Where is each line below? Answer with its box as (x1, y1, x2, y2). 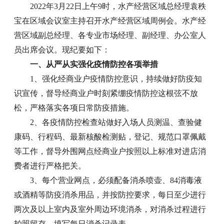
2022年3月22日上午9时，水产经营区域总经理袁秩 (30, 2, 206, 11)
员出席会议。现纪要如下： (14, 45, 110, 54)
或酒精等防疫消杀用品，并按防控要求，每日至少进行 (14, 190, 206, 199)
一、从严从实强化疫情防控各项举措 (30, 60, 158, 69)
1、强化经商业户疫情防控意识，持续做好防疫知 (30, 74, 202, 83)
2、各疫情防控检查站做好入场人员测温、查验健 (30, 118, 202, 127)
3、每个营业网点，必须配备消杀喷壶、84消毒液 (30, 176, 202, 185)
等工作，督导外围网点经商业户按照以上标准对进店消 (14, 147, 206, 156)
